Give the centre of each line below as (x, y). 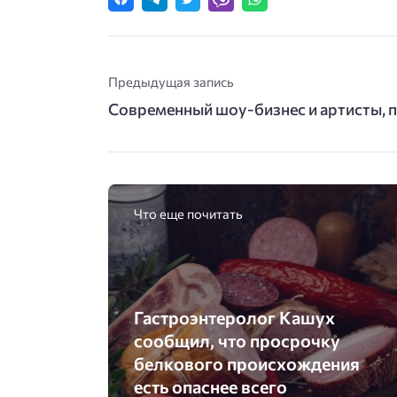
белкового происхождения (246, 363)
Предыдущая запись (171, 81)
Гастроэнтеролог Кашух (234, 317)
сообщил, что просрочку (237, 340)
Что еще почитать (188, 213)
